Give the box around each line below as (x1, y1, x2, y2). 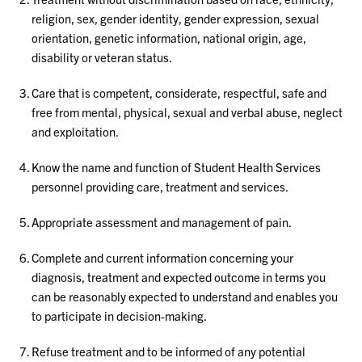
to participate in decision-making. (32, 308, 208, 323)
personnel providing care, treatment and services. (32, 179, 289, 194)
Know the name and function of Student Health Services (32, 159, 322, 175)
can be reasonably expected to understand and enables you (32, 288, 339, 304)
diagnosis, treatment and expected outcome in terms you (32, 269, 326, 284)
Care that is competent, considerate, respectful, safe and (32, 85, 327, 100)
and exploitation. (32, 124, 120, 139)
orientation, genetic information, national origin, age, (32, 30, 307, 45)
